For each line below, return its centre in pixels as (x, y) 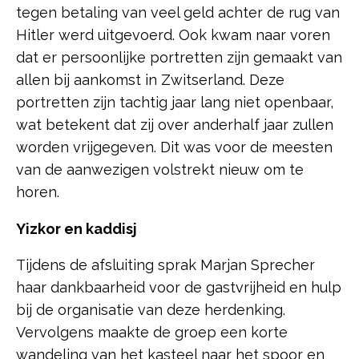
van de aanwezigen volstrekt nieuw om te (160, 169)
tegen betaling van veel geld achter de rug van (178, 12)
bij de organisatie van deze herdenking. (151, 309)
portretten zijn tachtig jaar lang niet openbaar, (175, 102)
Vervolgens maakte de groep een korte (152, 332)
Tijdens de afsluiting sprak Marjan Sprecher (165, 264)
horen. (42, 192)
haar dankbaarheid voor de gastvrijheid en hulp (179, 287)
